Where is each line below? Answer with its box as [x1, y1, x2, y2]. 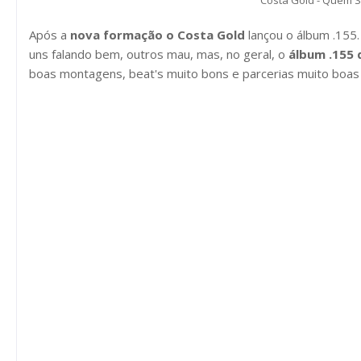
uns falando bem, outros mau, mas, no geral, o [29, 46, 288, 62]
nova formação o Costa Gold [70, 27, 245, 43]
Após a [29, 27, 70, 43]
